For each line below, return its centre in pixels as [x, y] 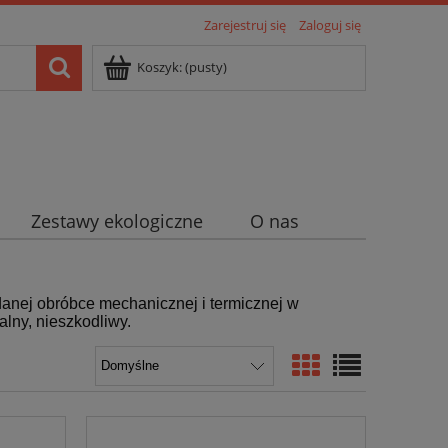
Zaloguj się [330, 25]
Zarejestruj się [245, 25]
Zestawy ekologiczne [116, 221]
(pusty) [206, 67]
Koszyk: [159, 67]
